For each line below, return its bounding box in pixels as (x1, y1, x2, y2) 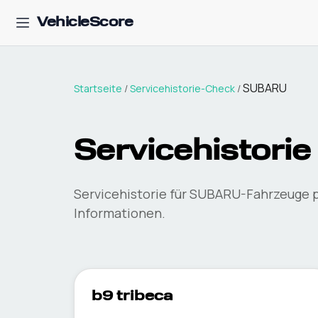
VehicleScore (37, 16, 133, 30)
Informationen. (74, 204, 165, 221)
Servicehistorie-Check (130, 82, 235, 95)
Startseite (74, 82, 122, 95)
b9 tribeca (92, 290, 173, 304)
